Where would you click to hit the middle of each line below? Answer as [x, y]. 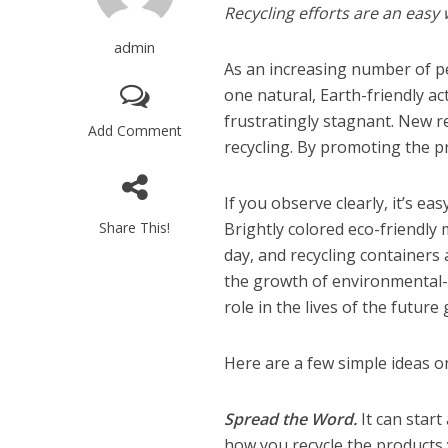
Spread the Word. [293, 419]
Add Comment [134, 130]
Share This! [135, 227]
